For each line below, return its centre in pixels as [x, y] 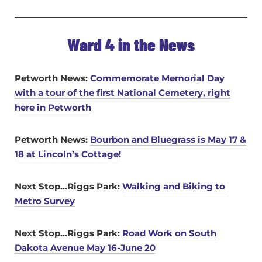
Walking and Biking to [174, 187]
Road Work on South [169, 233]
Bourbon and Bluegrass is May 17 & [168, 140]
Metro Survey [45, 201]
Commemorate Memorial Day [157, 78]
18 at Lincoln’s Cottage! [68, 154]
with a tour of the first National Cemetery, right [123, 93]
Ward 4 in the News [131, 45]
